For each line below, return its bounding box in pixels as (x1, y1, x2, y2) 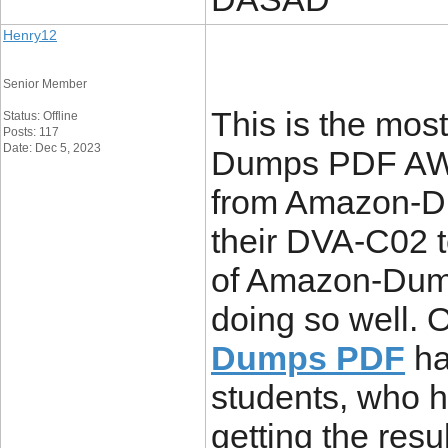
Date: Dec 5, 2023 (3, 141, 101, 155)
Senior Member (3, 77, 87, 91)
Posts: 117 (3, 125, 59, 139)
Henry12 (3, 27, 57, 43)
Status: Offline (3, 109, 78, 123)
